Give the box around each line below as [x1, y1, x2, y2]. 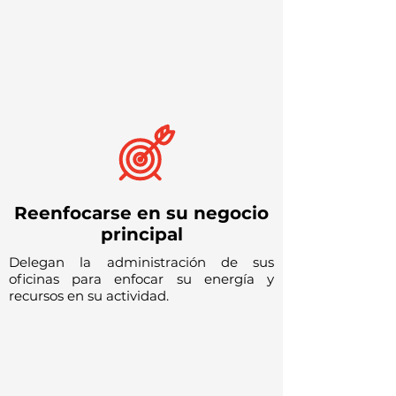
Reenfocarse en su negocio [14, 202, 269, 224]
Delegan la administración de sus [9, 253, 274, 270]
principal [100, 223, 183, 245]
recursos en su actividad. [9, 286, 169, 304]
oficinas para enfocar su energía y [9, 270, 274, 287]
